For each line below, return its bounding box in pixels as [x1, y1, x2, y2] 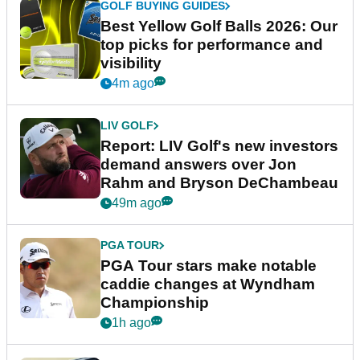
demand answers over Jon [100, 156, 297, 174]
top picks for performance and [100, 36, 323, 54]
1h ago [112, 316, 151, 330]
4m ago [112, 76, 154, 91]
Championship [100, 294, 209, 312]
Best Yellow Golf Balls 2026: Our [100, 18, 337, 35]
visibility [100, 55, 162, 72]
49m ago [112, 196, 162, 211]
